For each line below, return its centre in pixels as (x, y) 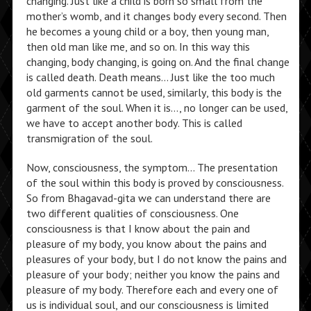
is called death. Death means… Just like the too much (150, 77)
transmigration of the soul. (89, 138)
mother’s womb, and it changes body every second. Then (156, 16)
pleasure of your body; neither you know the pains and (153, 274)
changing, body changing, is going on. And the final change (158, 62)
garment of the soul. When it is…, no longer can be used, (157, 108)
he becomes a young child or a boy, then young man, (147, 31)
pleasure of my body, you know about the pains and (146, 244)
